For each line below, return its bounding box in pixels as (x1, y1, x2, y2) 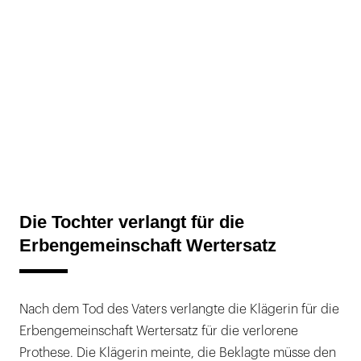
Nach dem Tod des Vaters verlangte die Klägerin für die (19, 302, 339, 316)
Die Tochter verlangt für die (19, 211, 244, 232)
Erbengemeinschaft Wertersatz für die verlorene (19, 324, 298, 338)
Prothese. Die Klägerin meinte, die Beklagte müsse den (19, 346, 336, 359)
